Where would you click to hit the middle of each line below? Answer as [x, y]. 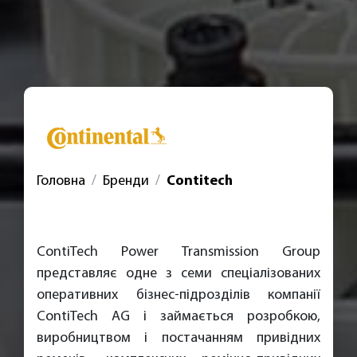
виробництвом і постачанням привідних [178, 338]
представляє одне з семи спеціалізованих [178, 274]
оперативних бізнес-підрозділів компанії [178, 295]
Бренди [126, 181]
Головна [61, 181]
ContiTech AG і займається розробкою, [178, 317]
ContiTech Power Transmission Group [178, 252]
